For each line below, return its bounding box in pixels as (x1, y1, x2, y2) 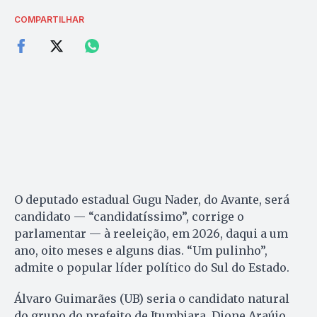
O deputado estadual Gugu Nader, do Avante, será (14, 192, 289, 207)
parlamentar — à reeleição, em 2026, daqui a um (14, 226, 288, 241)
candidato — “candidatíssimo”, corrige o (14, 209, 244, 224)
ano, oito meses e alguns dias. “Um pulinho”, (14, 243, 267, 258)
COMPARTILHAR (14, 13, 84, 25)
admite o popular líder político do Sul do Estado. (14, 260, 289, 275)
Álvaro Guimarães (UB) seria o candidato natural (14, 291, 289, 306)
